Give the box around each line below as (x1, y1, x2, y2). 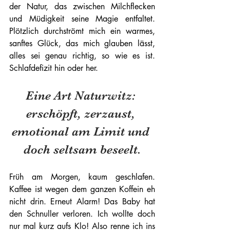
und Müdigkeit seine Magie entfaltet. (9, 13, 155, 24)
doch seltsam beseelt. (23, 142, 141, 157)
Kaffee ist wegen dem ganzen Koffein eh (9, 184, 155, 195)
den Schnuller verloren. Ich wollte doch (9, 208, 155, 219)
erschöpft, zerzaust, (26, 106, 138, 121)
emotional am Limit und (12, 124, 152, 139)
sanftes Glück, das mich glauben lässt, (9, 38, 155, 49)
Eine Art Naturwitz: (26, 88, 139, 103)
